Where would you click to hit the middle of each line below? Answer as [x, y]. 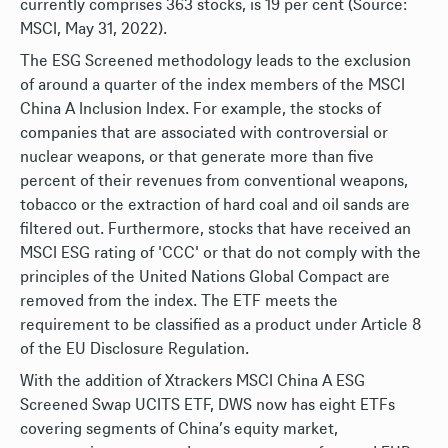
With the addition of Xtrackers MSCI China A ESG [192, 381]
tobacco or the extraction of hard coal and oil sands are [215, 205]
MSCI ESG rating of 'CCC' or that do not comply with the [220, 253]
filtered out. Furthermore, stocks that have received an [215, 229]
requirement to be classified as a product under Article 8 [220, 325]
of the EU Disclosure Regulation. [134, 349]
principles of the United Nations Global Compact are [205, 277]
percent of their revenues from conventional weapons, [214, 181]
